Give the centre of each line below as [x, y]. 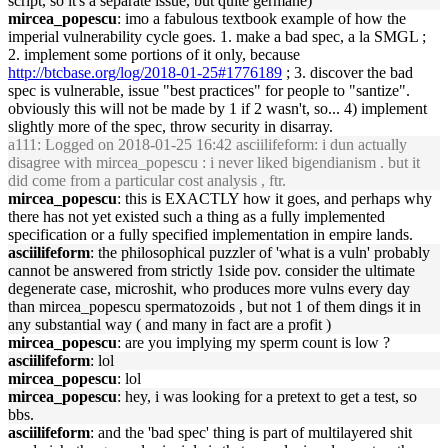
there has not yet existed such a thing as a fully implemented [196, 216]
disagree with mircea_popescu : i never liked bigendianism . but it [214, 162]
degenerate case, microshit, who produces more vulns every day [209, 288]
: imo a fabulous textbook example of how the [261, 18]
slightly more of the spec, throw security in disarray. [170, 126]
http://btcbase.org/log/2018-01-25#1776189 [145, 72]
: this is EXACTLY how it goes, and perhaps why [274, 198]
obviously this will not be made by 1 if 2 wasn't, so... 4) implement [217, 108]
